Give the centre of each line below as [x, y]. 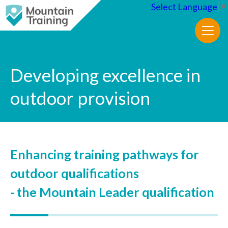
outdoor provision [80, 98]
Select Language [184, 7]
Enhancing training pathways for [105, 154]
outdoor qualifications [75, 173]
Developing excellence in [105, 75]
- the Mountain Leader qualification [112, 192]
